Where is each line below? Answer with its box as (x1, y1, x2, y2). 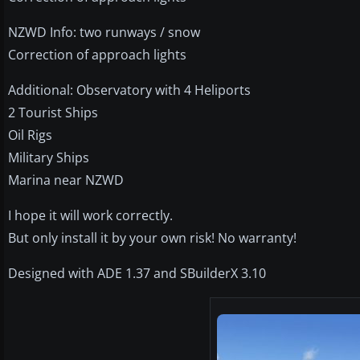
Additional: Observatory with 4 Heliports (8, 80, 251, 99)
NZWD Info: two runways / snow (8, 22, 200, 41)
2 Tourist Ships (8, 103, 98, 121)
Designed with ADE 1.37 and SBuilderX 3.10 (8, 264, 266, 282)
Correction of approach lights (8, 45, 186, 63)
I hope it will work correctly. (8, 206, 173, 224)
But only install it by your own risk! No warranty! (8, 228, 297, 247)
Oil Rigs (8, 125, 52, 144)
